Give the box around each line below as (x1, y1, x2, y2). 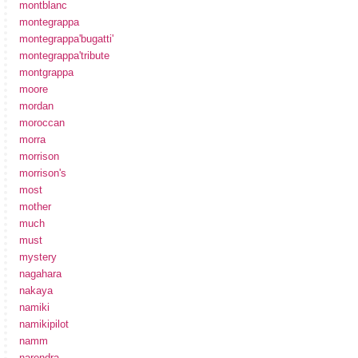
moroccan (19, 117, 65, 129)
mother (19, 201, 51, 213)
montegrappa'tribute (19, 50, 109, 62)
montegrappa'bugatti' (19, 33, 113, 46)
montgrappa (19, 66, 74, 79)
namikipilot (19, 318, 69, 331)
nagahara (19, 268, 62, 280)
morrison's (19, 167, 66, 180)
